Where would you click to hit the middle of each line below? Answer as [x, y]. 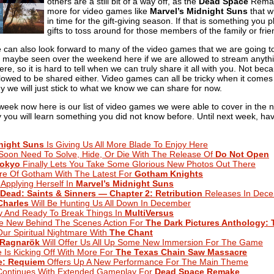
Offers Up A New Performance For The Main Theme [146, 261]
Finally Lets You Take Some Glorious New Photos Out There [138, 164]
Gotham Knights [169, 173]
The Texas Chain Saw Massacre [181, 252]
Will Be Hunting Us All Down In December [110, 203]
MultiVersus [149, 213]
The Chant [131, 232]
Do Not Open [242, 154]
